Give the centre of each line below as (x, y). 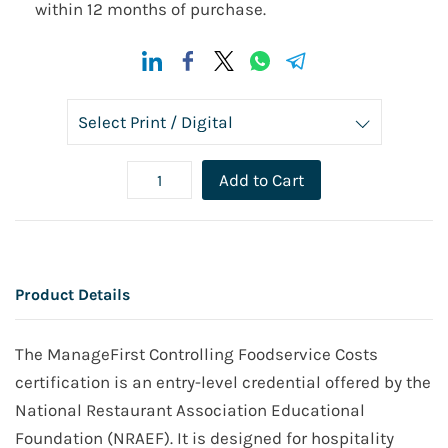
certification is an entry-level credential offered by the (223, 382)
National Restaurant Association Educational (190, 410)
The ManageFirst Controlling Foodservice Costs (196, 354)
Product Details (72, 295)
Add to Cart (261, 180)
